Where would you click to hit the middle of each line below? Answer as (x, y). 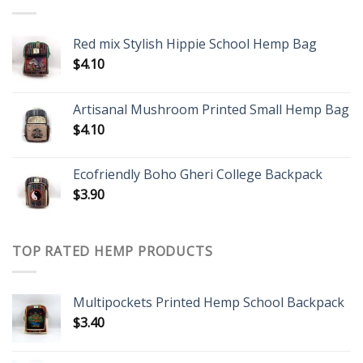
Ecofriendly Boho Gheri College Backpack (198, 175)
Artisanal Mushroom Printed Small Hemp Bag (211, 110)
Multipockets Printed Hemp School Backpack (209, 302)
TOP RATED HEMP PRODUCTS (113, 252)
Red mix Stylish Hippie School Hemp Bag (195, 44)
